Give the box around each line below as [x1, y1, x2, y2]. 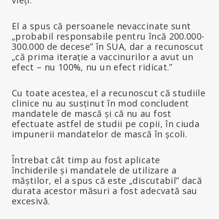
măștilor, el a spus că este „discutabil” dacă [12, 174, 202, 186]
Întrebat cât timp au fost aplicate [12, 153, 160, 166]
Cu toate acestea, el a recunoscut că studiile [12, 87, 206, 99]
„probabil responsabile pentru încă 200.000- [12, 30, 205, 42]
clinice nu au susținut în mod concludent [12, 97, 189, 109]
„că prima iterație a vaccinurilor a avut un [12, 50, 194, 63]
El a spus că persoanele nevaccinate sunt [12, 20, 191, 32]
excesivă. [12, 195, 50, 207]
